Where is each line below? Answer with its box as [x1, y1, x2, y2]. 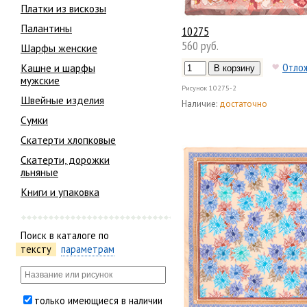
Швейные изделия [21, 93, 104, 107]
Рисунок [182, 84, 207, 93]
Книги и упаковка [21, 184, 99, 199]
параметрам [61, 242, 115, 256]
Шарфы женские [21, 41, 97, 56]
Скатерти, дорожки [21, 152, 110, 167]
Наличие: [182, 97, 217, 110]
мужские [21, 73, 60, 88]
